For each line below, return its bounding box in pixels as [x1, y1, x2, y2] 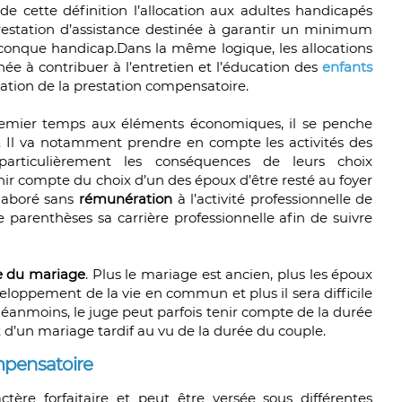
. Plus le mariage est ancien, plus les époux [85, 266, 373, 284]
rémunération [79, 190, 173, 208]
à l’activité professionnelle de [172, 190, 373, 208]
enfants [322, 58, 373, 76]
